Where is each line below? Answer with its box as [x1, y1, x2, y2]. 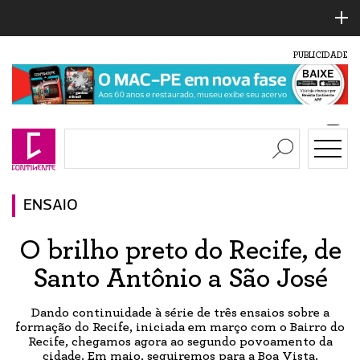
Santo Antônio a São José [32, 264, 328, 292]
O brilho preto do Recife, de [18, 236, 342, 264]
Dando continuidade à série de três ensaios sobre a [31, 305, 329, 319]
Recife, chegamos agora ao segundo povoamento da [27, 334, 333, 348]
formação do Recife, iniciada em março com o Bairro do [15, 320, 345, 333]
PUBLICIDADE [293, 51, 348, 59]
